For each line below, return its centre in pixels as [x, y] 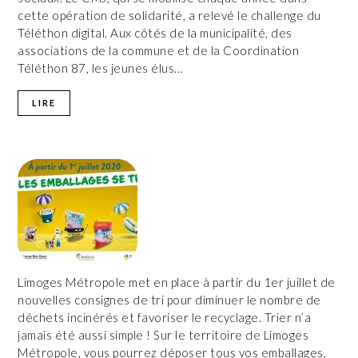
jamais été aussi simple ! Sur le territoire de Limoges [163, 334]
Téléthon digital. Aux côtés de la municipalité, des [155, 32]
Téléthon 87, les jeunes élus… [100, 68]
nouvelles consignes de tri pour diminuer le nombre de [169, 299]
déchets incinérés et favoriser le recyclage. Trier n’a [165, 317]
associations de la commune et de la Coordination [159, 50]
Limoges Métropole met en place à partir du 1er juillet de [177, 282]
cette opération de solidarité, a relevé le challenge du [169, 15]
